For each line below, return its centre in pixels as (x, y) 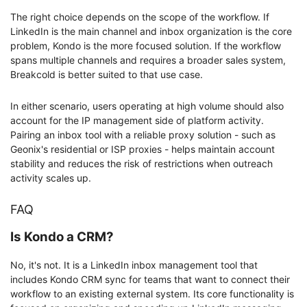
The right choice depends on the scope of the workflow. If (140, 17)
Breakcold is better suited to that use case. (107, 75)
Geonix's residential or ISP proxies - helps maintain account (143, 149)
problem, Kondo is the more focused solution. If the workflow (146, 46)
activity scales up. (51, 178)
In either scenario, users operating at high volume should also (147, 106)
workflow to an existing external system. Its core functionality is (152, 293)
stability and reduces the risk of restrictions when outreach (142, 164)
